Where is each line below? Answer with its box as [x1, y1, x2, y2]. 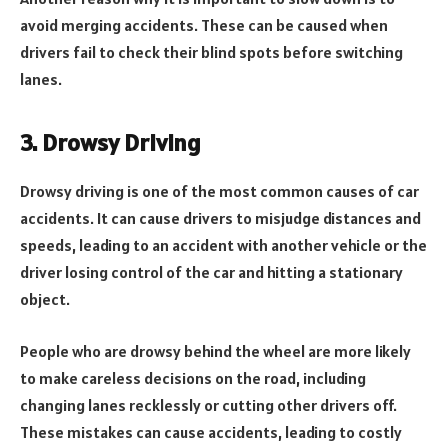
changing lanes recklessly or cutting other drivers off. [20, 394, 397, 415]
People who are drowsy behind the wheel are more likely [20, 340, 411, 361]
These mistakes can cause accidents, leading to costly [20, 421, 402, 442]
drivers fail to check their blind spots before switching [20, 42, 403, 63]
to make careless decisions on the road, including [20, 367, 366, 388]
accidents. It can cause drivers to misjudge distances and [20, 208, 421, 229]
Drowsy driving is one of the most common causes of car [20, 181, 419, 202]
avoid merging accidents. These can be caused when [20, 15, 388, 36]
